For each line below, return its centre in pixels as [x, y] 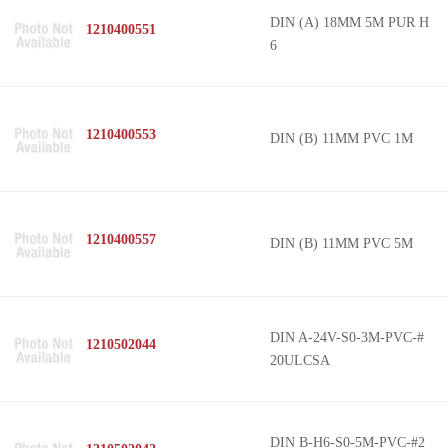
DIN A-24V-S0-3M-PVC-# [347, 337]
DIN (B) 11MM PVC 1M [341, 138]
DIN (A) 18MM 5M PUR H [349, 22]
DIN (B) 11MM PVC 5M [341, 243]
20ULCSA [300, 360]
